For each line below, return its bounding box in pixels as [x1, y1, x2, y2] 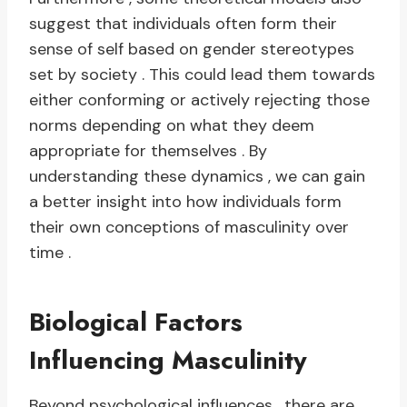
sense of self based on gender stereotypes [29, 38, 354, 61]
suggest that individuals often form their [29, 13, 337, 35]
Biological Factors [29, 303, 243, 342]
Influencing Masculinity [29, 342, 307, 380]
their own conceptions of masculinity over [29, 216, 349, 239]
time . [29, 242, 71, 264]
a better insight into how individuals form [29, 191, 342, 213]
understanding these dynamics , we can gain [29, 165, 365, 188]
